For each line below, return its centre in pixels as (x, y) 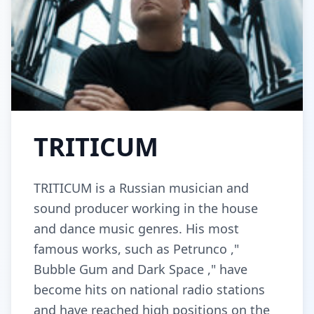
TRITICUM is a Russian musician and (141, 188)
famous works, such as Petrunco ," (136, 249)
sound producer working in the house (146, 208)
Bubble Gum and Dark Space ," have (141, 269)
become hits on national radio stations (149, 289)
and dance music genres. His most (136, 228)
